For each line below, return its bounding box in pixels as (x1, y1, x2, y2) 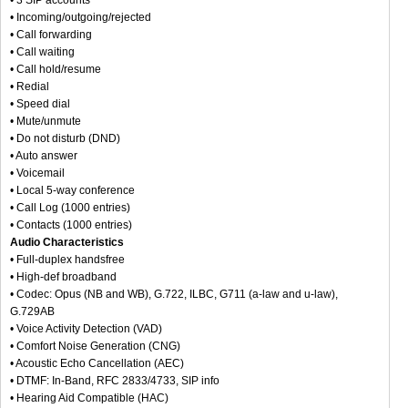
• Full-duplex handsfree (10, 252, 125, 266)
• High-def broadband (10, 270, 117, 283)
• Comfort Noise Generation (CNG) (10, 339, 180, 352)
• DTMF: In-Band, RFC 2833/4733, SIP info (10, 373, 219, 387)
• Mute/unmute (10, 114, 81, 127)
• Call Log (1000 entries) (10, 200, 130, 214)
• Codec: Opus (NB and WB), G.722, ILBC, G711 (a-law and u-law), (10, 287, 338, 301)
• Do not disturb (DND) (10, 131, 120, 145)
